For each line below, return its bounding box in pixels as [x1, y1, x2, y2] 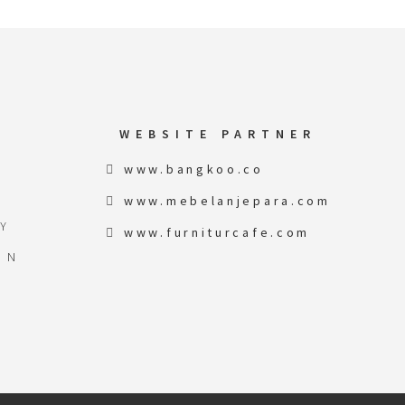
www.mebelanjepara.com [124, 193, 331, 209]
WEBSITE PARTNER [118, 126, 316, 142]
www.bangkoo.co [124, 161, 264, 177]
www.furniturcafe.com [124, 224, 311, 240]
